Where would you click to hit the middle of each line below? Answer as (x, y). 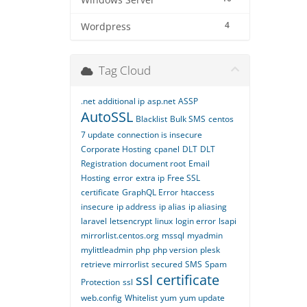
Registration (104, 163)
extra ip (150, 178)
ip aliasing (208, 207)
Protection (100, 282)
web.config (101, 298)
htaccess (198, 192)
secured (167, 264)
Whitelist (141, 298)
